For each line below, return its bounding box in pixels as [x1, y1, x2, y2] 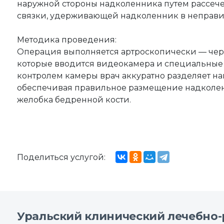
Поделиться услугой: [17, 152, 105, 162]
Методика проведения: [17, 34, 116, 44]
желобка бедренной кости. [17, 94, 131, 104]
